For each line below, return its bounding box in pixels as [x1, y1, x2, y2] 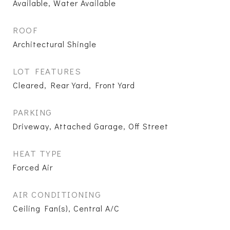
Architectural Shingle [13, 39, 97, 49]
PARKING [13, 106, 52, 118]
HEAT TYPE [13, 147, 62, 159]
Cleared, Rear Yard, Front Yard [13, 80, 135, 90]
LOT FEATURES [13, 65, 81, 77]
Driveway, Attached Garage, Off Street [13, 121, 168, 131]
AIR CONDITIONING [13, 188, 101, 200]
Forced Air [13, 162, 53, 172]
